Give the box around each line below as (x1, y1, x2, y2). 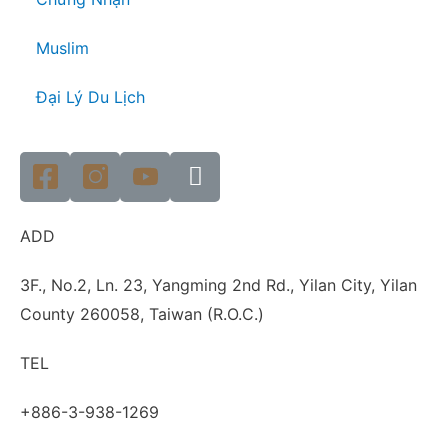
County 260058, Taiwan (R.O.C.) (20, 303, 264, 324)
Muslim (20, 37, 89, 58)
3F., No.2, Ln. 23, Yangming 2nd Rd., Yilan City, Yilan (20, 274, 417, 295)
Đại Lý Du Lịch (20, 86, 145, 107)
